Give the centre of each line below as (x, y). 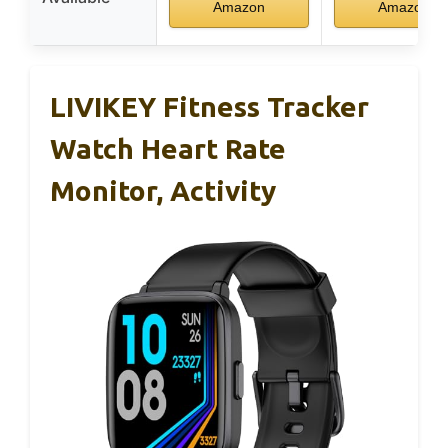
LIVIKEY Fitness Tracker (209, 106)
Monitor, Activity (163, 190)
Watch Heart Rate (168, 148)
